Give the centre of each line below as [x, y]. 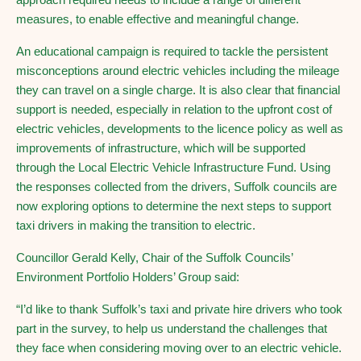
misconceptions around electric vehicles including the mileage [178, 71]
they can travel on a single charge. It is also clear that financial [178, 90]
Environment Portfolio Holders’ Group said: [128, 277]
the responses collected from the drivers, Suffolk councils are [176, 187]
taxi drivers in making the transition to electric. [136, 225]
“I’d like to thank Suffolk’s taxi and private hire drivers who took [179, 309]
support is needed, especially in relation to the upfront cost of [174, 109]
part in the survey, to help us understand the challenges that [172, 328]
